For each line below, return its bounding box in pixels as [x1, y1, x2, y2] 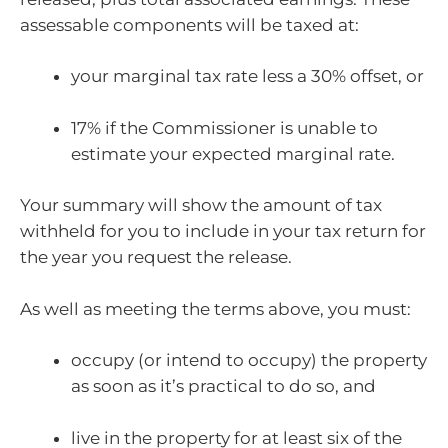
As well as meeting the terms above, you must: [20, 298, 411, 319]
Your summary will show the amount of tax [20, 195, 382, 215]
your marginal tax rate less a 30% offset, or [71, 66, 424, 86]
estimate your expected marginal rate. [71, 143, 395, 164]
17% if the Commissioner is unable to [71, 117, 378, 138]
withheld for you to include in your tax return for [20, 221, 426, 241]
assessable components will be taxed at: [20, 14, 359, 35]
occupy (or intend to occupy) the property [71, 350, 427, 370]
